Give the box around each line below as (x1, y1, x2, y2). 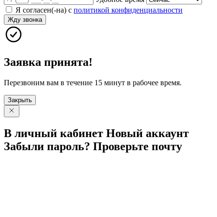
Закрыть (8, 96, 32, 104)
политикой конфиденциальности (74, 6, 183, 15)
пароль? (47, 139, 90, 153)
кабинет (60, 126, 103, 139)
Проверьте (93, 139, 152, 153)
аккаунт (146, 126, 189, 139)
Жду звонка (8, 16, 42, 24)
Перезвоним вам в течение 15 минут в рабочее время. (4, 78, 182, 87)
